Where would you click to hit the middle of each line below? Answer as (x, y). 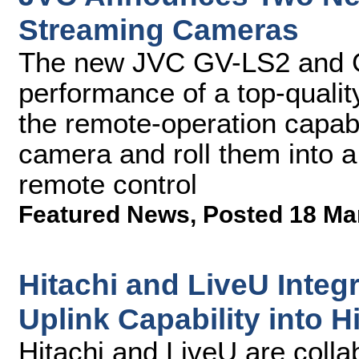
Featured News (104, 214)
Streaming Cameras (159, 30)
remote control (108, 184)
